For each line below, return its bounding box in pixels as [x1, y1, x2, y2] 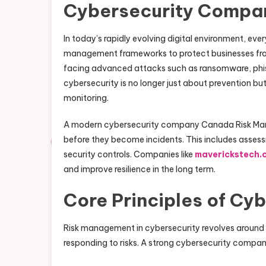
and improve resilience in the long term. [64, 164, 216, 175]
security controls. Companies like [64, 149, 195, 160]
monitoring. [64, 93, 109, 103]
